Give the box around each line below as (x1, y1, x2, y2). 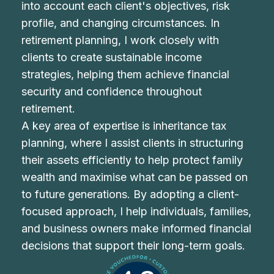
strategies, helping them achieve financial (21, 68, 230, 81)
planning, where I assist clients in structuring (21, 136, 244, 149)
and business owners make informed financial (21, 222, 252, 235)
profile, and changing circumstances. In (21, 17, 220, 29)
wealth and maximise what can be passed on (21, 171, 248, 183)
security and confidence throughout (21, 85, 202, 98)
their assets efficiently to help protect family (21, 154, 243, 166)
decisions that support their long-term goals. (21, 239, 246, 252)
